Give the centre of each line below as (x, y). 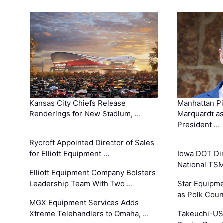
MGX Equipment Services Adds (84, 203)
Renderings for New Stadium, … (85, 114)
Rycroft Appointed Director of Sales (92, 143)
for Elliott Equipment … (69, 154)
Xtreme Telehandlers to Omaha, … (89, 214)
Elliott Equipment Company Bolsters (93, 173)
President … (198, 125)
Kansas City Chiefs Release (78, 103)
